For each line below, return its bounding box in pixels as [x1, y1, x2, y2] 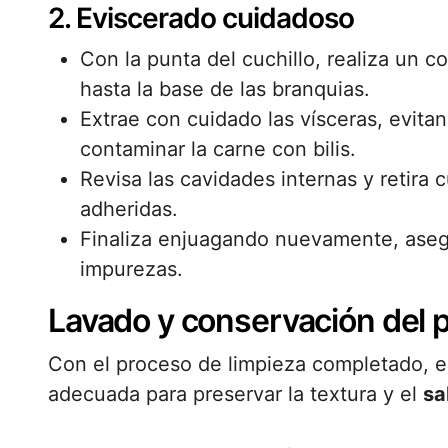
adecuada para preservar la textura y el [48, 382, 423, 406]
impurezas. [80, 257, 183, 281]
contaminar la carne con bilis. [80, 137, 356, 161]
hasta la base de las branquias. [80, 77, 370, 101]
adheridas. [80, 197, 178, 221]
